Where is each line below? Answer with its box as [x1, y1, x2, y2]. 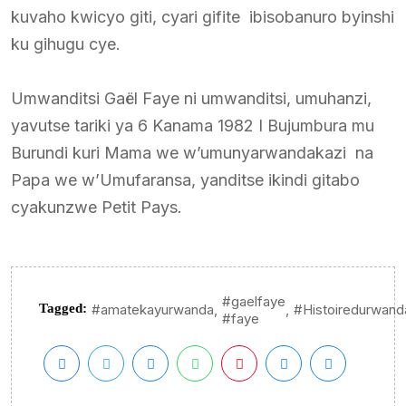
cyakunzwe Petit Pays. [11, 197, 182, 217]
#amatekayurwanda [92, 301, 214, 319]
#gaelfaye [222, 292, 285, 310]
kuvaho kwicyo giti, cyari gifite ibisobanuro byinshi [11, 6, 394, 26]
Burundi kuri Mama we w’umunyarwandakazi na [11, 142, 373, 162]
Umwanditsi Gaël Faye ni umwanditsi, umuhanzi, [11, 88, 372, 108]
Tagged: [39, 301, 87, 316]
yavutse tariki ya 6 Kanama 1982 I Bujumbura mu [11, 115, 374, 135]
